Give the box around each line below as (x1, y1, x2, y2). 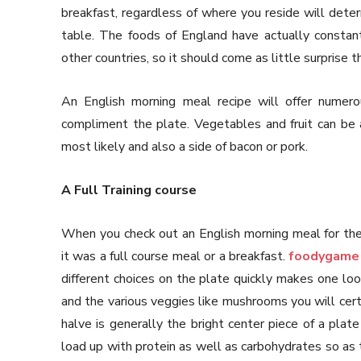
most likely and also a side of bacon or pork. (61, 138, 308, 156)
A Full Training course (61, 181, 197, 200)
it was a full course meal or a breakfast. (61, 247, 289, 266)
